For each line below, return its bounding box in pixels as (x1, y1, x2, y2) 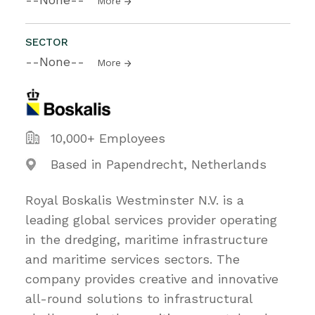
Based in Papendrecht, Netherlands (51, 156, 266, 172)
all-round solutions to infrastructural (25, 290, 252, 306)
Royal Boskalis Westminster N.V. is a (25, 192, 244, 207)
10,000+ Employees (51, 130, 165, 146)
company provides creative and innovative (25, 271, 278, 286)
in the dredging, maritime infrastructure (25, 231, 268, 247)
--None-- (25, 53, 89, 69)
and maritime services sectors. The (25, 251, 240, 266)
